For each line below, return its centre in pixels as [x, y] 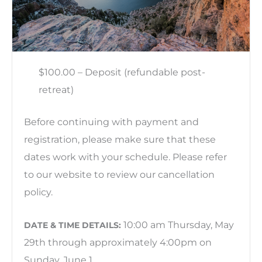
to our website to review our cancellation [119, 174]
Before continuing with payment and [111, 121]
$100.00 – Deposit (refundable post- [122, 72]
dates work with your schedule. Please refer [125, 156]
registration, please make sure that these [120, 139]
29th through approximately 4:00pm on [118, 242]
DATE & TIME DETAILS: [73, 225]
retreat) [56, 90]
